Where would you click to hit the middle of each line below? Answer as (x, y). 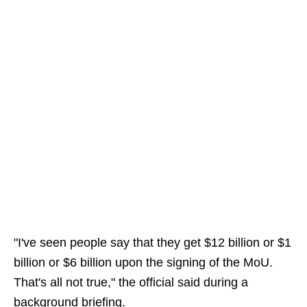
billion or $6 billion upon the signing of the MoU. (143, 262)
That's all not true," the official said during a (131, 282)
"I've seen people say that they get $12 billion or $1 (152, 243)
